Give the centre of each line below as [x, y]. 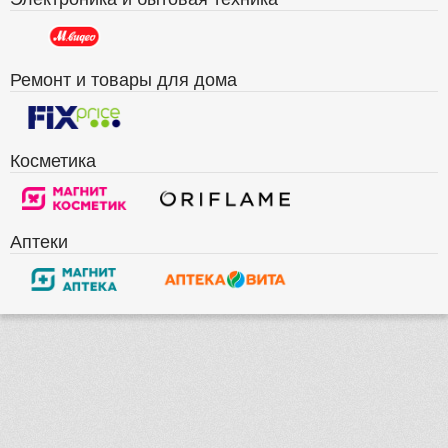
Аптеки [39, 240]
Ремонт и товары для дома [123, 78]
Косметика [53, 159]
